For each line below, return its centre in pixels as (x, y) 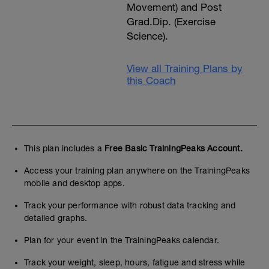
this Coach (151, 80)
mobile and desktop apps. (74, 183)
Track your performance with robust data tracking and (130, 205)
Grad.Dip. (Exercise (171, 22)
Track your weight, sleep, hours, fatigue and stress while (135, 262)
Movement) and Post (174, 7)
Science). (147, 36)
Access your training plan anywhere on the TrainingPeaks (137, 171)
